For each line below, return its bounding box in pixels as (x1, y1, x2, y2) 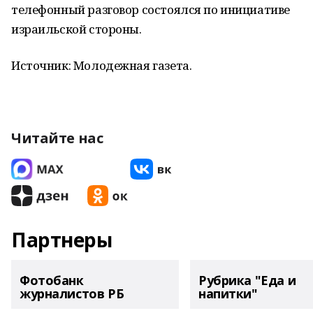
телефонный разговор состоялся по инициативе (11, 1, 290, 17)
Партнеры (11, 226, 112, 253)
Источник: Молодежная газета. (11, 57, 192, 73)
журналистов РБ (20, 285, 124, 302)
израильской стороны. (11, 21, 142, 37)
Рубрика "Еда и (198, 272, 296, 289)
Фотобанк (20, 272, 84, 289)
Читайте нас (11, 129, 103, 147)
